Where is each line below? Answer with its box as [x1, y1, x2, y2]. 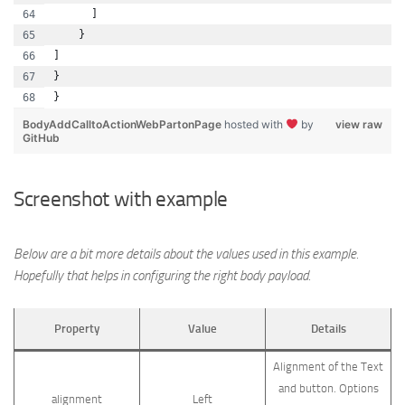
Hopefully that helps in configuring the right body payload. [14, 268, 311, 284]
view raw [335, 118, 382, 131]
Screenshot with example [14, 187, 229, 212]
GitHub [23, 131, 60, 145]
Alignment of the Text [273, 360, 383, 373]
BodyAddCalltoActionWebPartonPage [23, 118, 224, 131]
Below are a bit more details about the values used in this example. [14, 246, 359, 262]
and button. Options [278, 381, 379, 395]
